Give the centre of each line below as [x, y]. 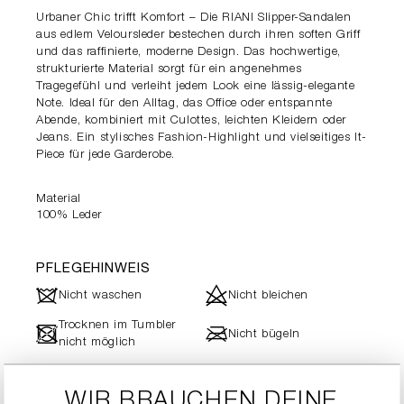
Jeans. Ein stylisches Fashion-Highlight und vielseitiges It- [202, 138]
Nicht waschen [100, 296]
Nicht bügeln [264, 335]
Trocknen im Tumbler [117, 326]
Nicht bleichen [268, 296]
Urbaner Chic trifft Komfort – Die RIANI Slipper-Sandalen [194, 18]
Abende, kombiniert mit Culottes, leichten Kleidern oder [192, 121]
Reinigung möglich [111, 388]
